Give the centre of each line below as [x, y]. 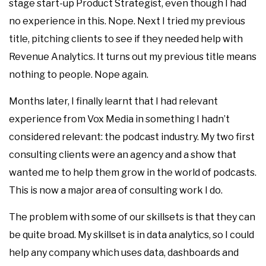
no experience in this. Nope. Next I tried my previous [127, 21]
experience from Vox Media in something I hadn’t [119, 119]
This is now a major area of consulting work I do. [116, 190]
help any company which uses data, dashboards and [124, 253]
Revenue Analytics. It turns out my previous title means [133, 57]
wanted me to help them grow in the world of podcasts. [133, 172]
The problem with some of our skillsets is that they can [132, 217]
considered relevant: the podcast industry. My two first [132, 137]
